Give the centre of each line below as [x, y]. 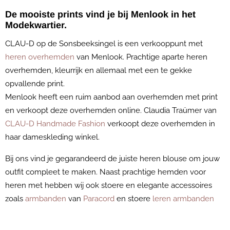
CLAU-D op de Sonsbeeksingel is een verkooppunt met [104, 44]
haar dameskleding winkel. [52, 137]
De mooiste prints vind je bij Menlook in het [100, 15]
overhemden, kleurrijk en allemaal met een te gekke [99, 71]
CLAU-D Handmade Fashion [56, 124]
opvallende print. [35, 84]
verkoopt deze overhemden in [161, 124]
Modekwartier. [39, 25]
